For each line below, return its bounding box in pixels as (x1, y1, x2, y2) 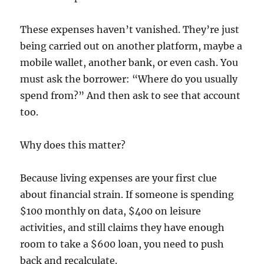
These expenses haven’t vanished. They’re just (20, 24, 240, 36)
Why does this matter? (20, 139, 126, 151)
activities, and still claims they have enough (20, 222, 225, 234)
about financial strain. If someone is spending (20, 189, 235, 201)
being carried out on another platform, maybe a (20, 40, 243, 52)
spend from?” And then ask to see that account (20, 90, 241, 102)
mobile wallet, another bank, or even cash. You (20, 57, 239, 69)
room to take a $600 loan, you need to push (20, 238, 225, 250)
